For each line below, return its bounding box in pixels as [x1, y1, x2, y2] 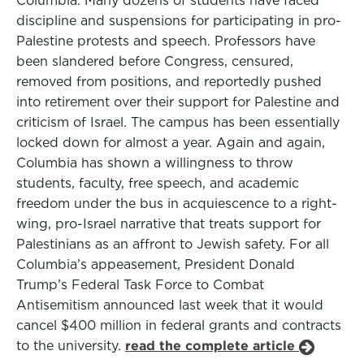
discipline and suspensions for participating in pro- [16, 13, 341, 28]
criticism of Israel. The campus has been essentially [16, 115, 340, 130]
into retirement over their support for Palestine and [16, 94, 340, 110]
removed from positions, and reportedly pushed [16, 74, 322, 89]
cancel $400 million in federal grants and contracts [16, 318, 341, 333]
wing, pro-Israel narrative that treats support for [16, 216, 321, 232]
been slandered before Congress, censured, [16, 54, 293, 69]
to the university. [16, 338, 125, 353]
